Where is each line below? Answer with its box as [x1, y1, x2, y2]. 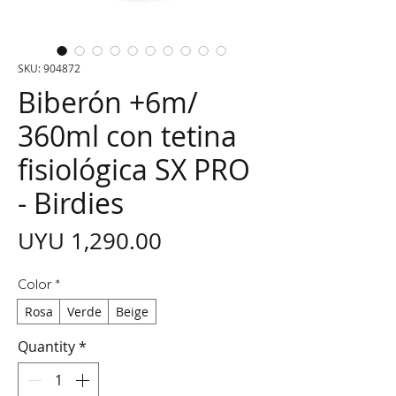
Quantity [18, 336, 75, 356]
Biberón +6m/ [18, 82, 198, 121]
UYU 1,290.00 [18, 225, 162, 256]
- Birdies [18, 183, 124, 222]
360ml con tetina [18, 116, 237, 155]
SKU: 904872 [18, 60, 80, 75]
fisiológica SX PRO [18, 149, 250, 188]
